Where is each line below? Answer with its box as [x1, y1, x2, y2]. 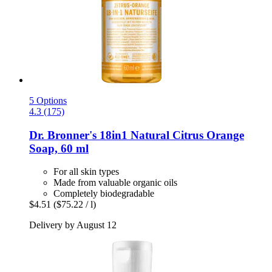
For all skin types [53, 166, 119, 177]
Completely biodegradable [53, 188, 154, 199]
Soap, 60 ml [29, 141, 89, 155]
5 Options [29, 95, 67, 106]
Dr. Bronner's [29, 128, 97, 141]
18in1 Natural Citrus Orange [97, 128, 244, 141]
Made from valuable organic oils [53, 177, 177, 188]
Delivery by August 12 [29, 220, 117, 231]
